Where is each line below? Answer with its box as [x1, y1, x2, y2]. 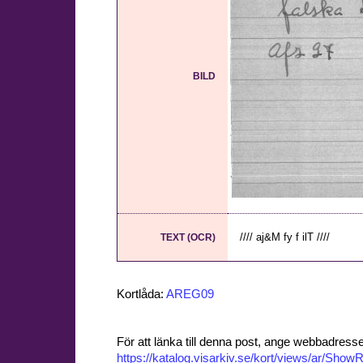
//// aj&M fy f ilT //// [240, 231, 330, 244]
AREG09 [166, 287, 214, 301]
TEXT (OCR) [160, 232, 216, 244]
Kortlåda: [117, 287, 166, 301]
